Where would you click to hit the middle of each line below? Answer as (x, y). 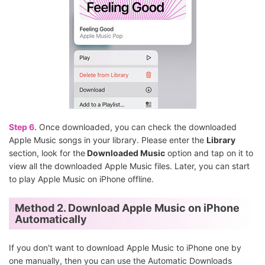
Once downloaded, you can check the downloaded (137, 127)
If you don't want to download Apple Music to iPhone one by (125, 248)
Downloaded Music (125, 153)
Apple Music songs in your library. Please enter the (108, 140)
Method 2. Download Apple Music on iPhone (127, 208)
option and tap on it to (209, 153)
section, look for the (47, 153)
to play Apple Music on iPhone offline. (81, 179)
